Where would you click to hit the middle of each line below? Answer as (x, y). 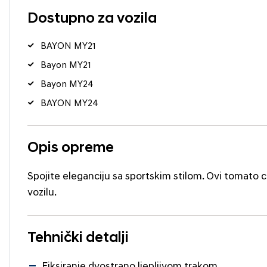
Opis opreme (71, 148)
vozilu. (42, 193)
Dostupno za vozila (92, 19)
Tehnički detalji (78, 238)
